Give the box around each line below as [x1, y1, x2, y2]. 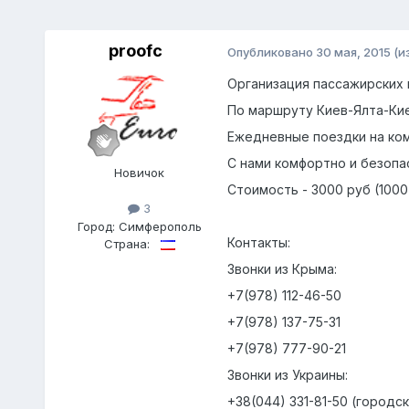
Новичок [114, 165, 165, 181]
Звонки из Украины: [226, 367, 348, 383]
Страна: [103, 236, 150, 251]
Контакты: [226, 235, 290, 251]
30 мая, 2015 [315, 44, 391, 59]
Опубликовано [226, 44, 316, 59]
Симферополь [118, 218, 202, 234]
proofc [109, 41, 163, 61]
